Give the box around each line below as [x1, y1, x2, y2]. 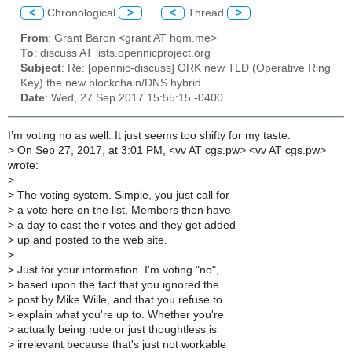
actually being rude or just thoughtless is [14, 324, 217, 336]
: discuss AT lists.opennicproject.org [34, 47, 211, 60]
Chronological [44, 6, 119, 19]
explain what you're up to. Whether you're [14, 309, 224, 321]
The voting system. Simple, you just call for [14, 189, 229, 202]
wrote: [8, 159, 38, 172]
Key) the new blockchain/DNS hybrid [20, 77, 201, 90]
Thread [185, 6, 227, 19]
